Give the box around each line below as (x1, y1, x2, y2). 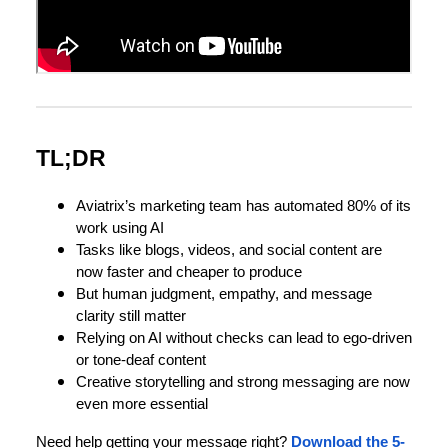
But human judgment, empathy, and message (76, 285, 372, 302)
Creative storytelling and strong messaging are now (76, 373, 410, 390)
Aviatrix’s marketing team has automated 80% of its (76, 197, 411, 214)
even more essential (76, 395, 208, 412)
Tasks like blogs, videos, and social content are (76, 241, 382, 258)
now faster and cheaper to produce (76, 263, 302, 280)
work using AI (76, 219, 164, 236)
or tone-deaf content (76, 351, 206, 368)
